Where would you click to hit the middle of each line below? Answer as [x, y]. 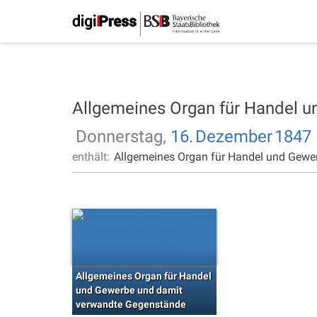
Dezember [234, 137]
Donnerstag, [123, 137]
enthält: [92, 157]
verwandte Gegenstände [131, 304]
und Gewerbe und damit [129, 290]
